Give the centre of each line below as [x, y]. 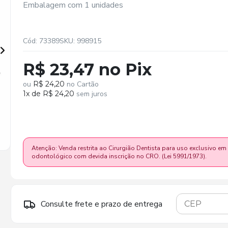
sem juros [91, 94]
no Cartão [82, 84]
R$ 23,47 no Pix [88, 69]
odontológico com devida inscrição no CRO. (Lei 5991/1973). [119, 156]
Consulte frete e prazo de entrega [102, 204]
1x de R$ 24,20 [49, 94]
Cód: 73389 [41, 41]
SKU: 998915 [81, 41]
